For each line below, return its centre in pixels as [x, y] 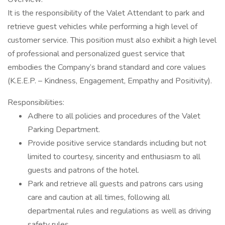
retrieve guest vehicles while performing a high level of [102, 27]
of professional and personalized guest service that [96, 54]
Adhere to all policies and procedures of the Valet [114, 116]
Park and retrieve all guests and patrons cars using [115, 184]
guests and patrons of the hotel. [83, 170]
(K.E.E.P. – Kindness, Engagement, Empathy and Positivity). [110, 81]
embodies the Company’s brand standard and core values [107, 67]
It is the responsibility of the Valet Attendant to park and [106, 13]
